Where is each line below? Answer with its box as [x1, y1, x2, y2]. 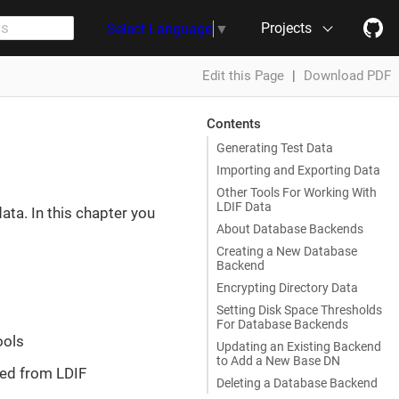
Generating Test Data [216, 140, 333, 155]
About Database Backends [216, 221, 363, 236]
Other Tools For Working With [216, 184, 377, 199]
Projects [260, 20, 312, 37]
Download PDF [304, 68, 391, 84]
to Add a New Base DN [216, 353, 340, 368]
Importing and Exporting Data [216, 162, 380, 177]
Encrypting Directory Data [216, 280, 358, 295]
